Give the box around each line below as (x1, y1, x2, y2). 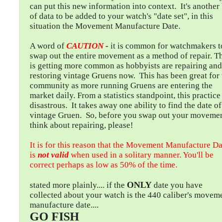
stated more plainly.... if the (30, 180, 127, 190)
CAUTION (66, 41, 106, 51)
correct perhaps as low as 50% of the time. (30, 160, 177, 169)
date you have (154, 180, 203, 190)
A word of (30, 41, 66, 51)
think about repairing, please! (30, 120, 133, 130)
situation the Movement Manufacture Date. (30, 21, 180, 31)
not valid (38, 150, 69, 160)
